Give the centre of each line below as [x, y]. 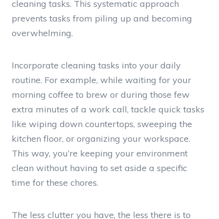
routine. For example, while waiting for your [101, 80]
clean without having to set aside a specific [99, 168]
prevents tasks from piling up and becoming [102, 18]
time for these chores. [55, 182]
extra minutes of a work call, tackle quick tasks [108, 109]
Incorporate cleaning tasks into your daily [96, 65]
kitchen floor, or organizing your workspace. [101, 138]
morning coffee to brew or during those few [101, 94]
